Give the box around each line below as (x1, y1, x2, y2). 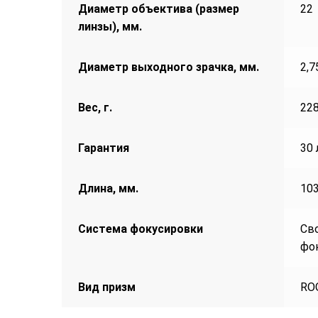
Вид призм (77, 280, 136, 295)
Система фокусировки (77, 222, 203, 236)
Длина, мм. (77, 182, 138, 196)
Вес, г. (77, 101, 112, 115)
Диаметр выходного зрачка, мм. (77, 60, 259, 75)
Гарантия (77, 141, 129, 155)
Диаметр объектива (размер (77, 2, 239, 16)
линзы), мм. (77, 20, 142, 34)
